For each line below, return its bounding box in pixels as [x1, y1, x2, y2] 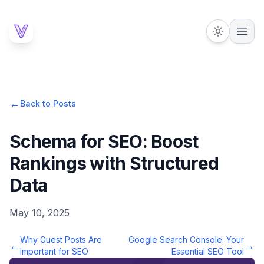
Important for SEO [20, 246, 88, 256]
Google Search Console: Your [128, 235, 244, 245]
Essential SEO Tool [171, 246, 244, 256]
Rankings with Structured [9, 153, 219, 174]
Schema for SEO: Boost [9, 131, 199, 152]
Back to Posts [20, 98, 76, 108]
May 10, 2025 [9, 207, 70, 219]
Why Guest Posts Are [20, 235, 102, 245]
